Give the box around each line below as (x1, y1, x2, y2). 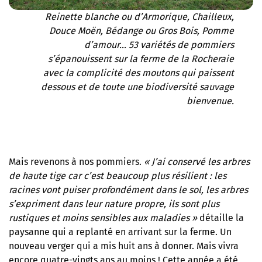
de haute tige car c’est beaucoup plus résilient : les (9, 170, 226, 182)
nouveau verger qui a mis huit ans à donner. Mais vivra (9, 240, 239, 252)
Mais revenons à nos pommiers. (9, 156, 144, 168)
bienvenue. (186, 95, 234, 107)
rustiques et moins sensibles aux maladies (9, 212, 189, 224)
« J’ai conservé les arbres (144, 156, 250, 168)
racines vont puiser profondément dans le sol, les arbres (9, 184, 248, 196)
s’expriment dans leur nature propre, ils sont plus (9, 198, 219, 210)
